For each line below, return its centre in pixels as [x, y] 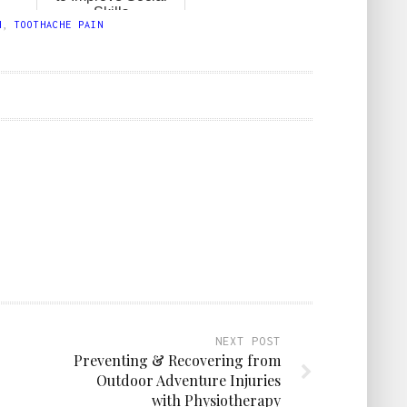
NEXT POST [248, 341]
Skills [111, 12]
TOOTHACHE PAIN [59, 24]
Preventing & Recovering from [177, 360]
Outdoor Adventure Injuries [189, 380]
